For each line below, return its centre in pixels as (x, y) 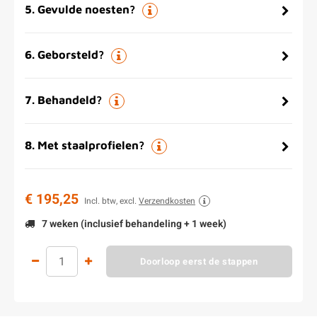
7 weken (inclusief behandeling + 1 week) (133, 224)
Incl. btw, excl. (111, 201)
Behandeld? (70, 99)
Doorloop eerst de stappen (199, 261)
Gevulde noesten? (86, 9)
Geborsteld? (71, 54)
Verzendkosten (167, 201)
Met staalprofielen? (91, 145)
